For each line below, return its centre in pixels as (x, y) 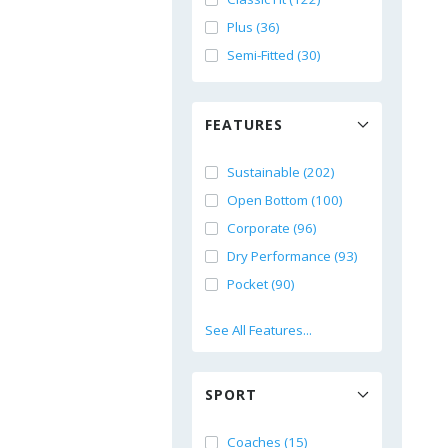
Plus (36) (253, 27)
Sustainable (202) (281, 172)
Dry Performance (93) (292, 256)
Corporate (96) (272, 228)
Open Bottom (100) (285, 200)
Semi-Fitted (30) (274, 55)
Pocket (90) (261, 284)
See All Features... (258, 330)
